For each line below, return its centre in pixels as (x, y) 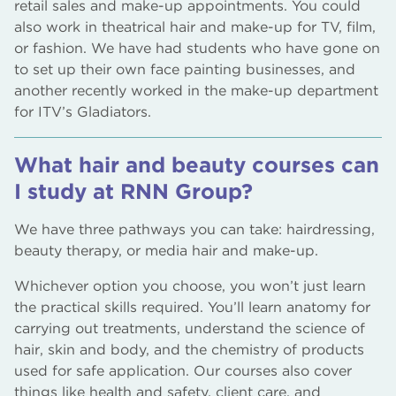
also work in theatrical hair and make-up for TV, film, (195, 27)
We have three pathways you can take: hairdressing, (194, 229)
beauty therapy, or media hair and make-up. (166, 251)
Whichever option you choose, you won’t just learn (190, 286)
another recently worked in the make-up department (196, 91)
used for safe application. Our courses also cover (183, 371)
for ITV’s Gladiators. (83, 112)
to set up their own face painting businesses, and (185, 69)
